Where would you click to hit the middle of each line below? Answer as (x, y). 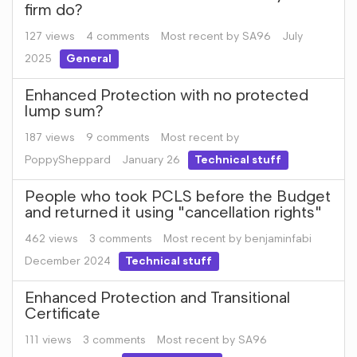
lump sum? (64, 111)
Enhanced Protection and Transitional (157, 297)
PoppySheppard (68, 160)
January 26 (151, 160)
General (89, 59)
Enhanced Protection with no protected (167, 95)
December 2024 (68, 261)
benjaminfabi (278, 239)
